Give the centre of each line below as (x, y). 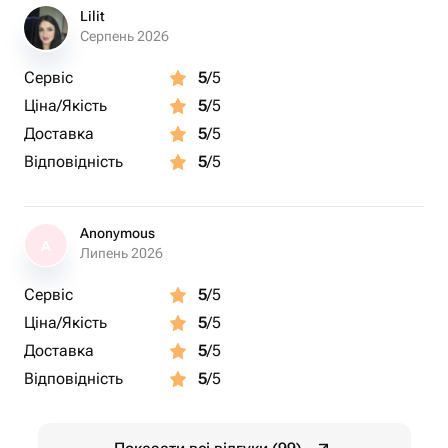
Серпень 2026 (124, 36)
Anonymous (117, 233)
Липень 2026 (121, 253)
